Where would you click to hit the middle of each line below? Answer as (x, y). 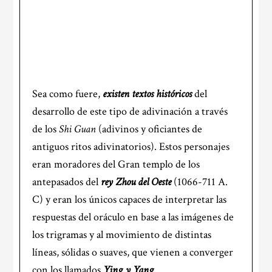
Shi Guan (78, 129)
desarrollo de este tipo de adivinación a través (130, 111)
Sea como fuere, (68, 94)
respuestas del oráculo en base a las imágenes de (133, 217)
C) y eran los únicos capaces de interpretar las (130, 199)
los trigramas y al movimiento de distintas (122, 235)
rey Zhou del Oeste (136, 182)
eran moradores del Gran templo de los (116, 164)
